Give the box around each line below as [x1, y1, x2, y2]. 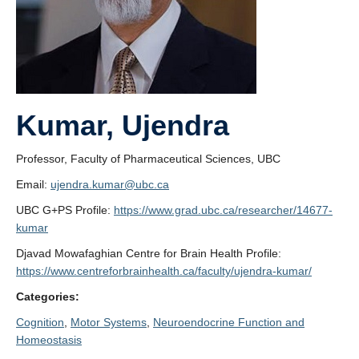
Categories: [16, 290, 79, 303]
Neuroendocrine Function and [153, 316, 305, 329]
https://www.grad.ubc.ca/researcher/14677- [114, 204, 333, 216]
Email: [16, 178, 50, 191]
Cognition [16, 316, 64, 329]
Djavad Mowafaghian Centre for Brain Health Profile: [16, 247, 281, 260]
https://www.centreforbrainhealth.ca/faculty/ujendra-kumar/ [16, 264, 312, 277]
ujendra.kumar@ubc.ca [50, 178, 169, 191]
